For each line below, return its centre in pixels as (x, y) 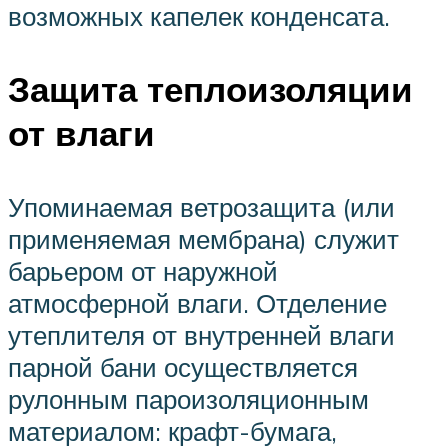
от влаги (81, 133)
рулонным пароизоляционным (188, 398)
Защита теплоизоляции (210, 89)
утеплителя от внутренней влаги (201, 334)
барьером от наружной (143, 270)
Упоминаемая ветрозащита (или (201, 206)
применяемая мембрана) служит (203, 238)
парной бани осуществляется (183, 366)
